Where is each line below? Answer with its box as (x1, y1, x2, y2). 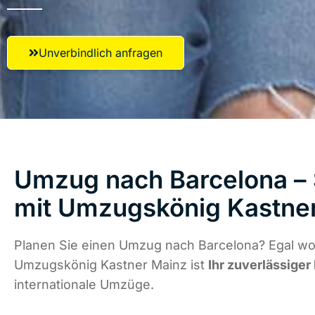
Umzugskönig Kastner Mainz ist (14, 257, 208, 273)
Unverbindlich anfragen (39, 46, 162, 60)
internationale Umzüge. (14, 277, 154, 292)
